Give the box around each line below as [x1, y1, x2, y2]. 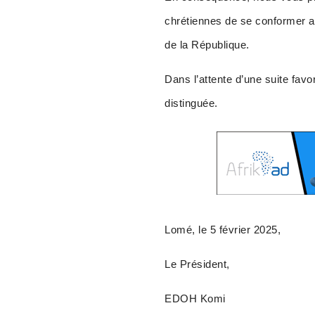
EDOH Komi [165, 292, 226, 305]
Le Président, [165, 258, 230, 271]
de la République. [165, 39, 250, 51]
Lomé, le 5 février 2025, [165, 224, 281, 236]
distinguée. [165, 97, 218, 110]
